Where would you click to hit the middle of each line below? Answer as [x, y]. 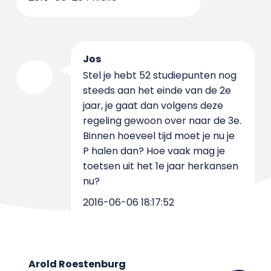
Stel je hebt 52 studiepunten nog [159, 75]
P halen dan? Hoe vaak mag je [154, 151]
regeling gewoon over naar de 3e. [162, 121]
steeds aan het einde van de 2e [157, 90]
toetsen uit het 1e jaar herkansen [160, 166]
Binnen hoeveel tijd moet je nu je [158, 136]
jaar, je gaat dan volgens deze [153, 106]
